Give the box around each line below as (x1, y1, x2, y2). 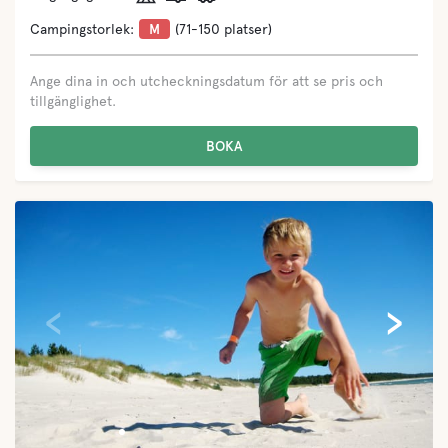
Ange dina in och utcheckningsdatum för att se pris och (30, 73, 383, 89)
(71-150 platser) (175, 21, 272, 37)
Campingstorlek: (30, 21, 134, 37)
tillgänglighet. (30, 93, 116, 109)
